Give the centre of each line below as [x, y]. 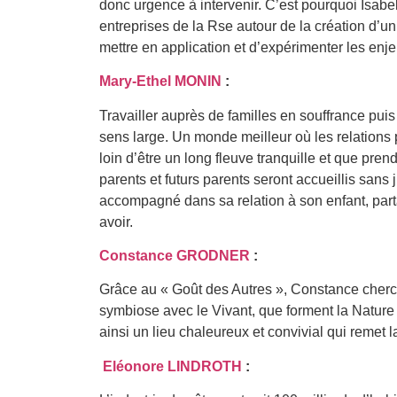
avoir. [116, 222]
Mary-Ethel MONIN [160, 82]
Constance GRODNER [175, 255]
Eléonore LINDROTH [172, 366]
